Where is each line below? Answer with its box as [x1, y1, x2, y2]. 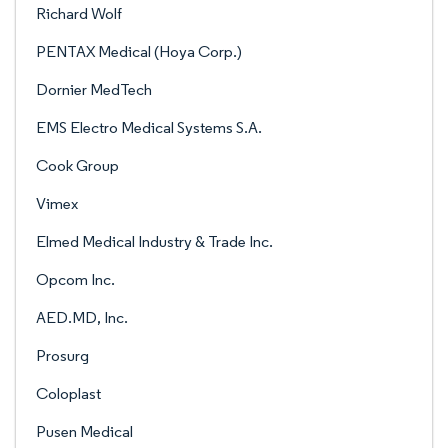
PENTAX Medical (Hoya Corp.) [36, 42, 242, 61]
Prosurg [36, 346, 89, 365]
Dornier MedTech [36, 80, 152, 99]
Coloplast [36, 384, 101, 403]
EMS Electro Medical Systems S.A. [36, 118, 262, 137]
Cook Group [36, 156, 119, 175]
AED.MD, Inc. [36, 308, 128, 327]
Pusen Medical [36, 422, 133, 441]
